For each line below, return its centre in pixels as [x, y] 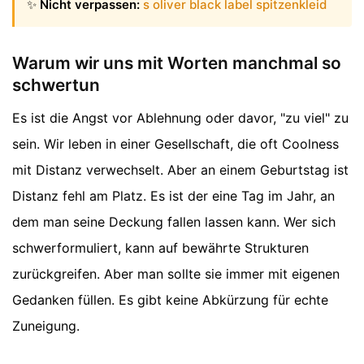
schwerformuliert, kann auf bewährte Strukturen [160, 247]
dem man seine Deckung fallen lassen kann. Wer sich [174, 221]
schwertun [56, 85]
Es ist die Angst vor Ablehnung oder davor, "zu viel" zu [180, 117]
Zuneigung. [46, 325]
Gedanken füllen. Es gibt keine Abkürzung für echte [170, 299]
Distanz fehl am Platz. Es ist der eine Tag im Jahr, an [173, 195]
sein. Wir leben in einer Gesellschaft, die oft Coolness [175, 143]
